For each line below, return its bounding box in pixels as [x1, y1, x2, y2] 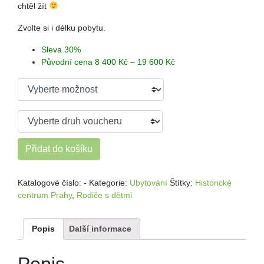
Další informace [69, 223, 131, 233]
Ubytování [130, 177, 167, 187]
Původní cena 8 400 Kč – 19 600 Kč [41, 57, 175, 67]
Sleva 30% [41, 44, 81, 54]
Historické [195, 177, 232, 187]
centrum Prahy [18, 190, 72, 200]
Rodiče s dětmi [77, 190, 132, 200]
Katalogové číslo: [18, 177, 84, 187]
